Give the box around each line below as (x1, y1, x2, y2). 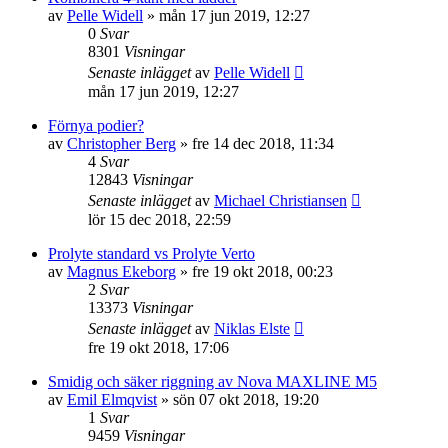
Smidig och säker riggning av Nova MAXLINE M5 (48, 373, 377, 390)
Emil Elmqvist (67, 391, 157, 408)
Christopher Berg (67, 135, 176, 152)
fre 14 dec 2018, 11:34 (192, 135, 334, 152)
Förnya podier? (48, 117, 144, 134)
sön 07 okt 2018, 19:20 (173, 391, 319, 408)
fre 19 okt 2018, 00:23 (192, 263, 333, 280)
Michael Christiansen (214, 192, 347, 209)
